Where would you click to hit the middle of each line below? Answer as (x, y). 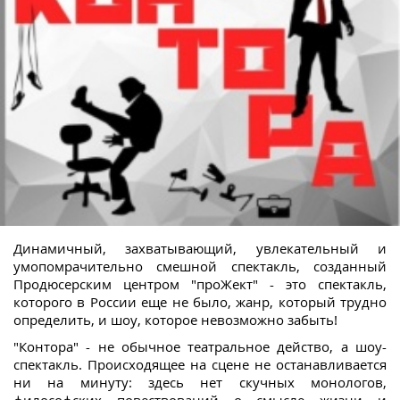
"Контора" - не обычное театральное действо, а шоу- (200, 347)
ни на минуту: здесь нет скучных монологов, (200, 383)
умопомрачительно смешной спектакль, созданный (200, 267)
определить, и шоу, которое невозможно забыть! (175, 320)
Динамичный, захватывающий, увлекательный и (200, 249)
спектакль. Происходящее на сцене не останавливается (200, 365)
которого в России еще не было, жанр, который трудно (200, 302)
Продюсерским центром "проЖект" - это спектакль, (200, 284)
